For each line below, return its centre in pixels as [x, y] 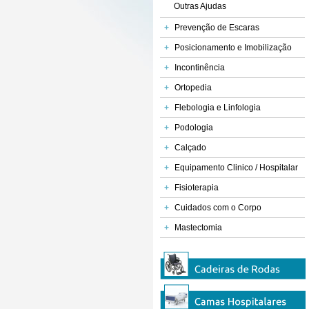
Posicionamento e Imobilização [233, 48]
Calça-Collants [158, 232]
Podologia [194, 128]
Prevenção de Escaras [217, 28]
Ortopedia [193, 88]
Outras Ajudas [200, 6]
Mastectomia [198, 228]
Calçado [190, 148]
